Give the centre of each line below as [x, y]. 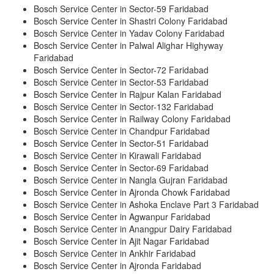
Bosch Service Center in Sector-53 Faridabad [121, 82]
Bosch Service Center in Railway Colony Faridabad [132, 119]
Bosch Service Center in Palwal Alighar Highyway [128, 46]
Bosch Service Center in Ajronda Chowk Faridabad [132, 192]
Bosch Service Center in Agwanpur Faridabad [122, 217]
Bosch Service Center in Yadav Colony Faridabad [129, 33]
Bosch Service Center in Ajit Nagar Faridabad [121, 241]
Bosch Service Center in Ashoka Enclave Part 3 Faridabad [146, 205]
